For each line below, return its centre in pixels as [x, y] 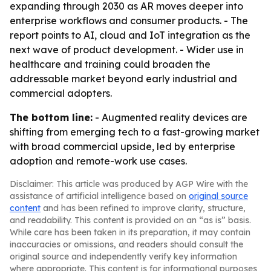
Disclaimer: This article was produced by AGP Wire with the [129, 184]
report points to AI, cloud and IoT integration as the [130, 35]
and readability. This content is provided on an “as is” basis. [130, 220]
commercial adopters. [61, 93]
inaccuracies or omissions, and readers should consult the [126, 244]
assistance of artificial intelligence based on [99, 196]
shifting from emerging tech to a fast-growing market [135, 132]
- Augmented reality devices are [170, 117]
